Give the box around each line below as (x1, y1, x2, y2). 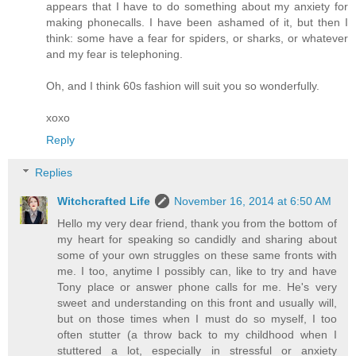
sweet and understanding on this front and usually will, (57, 296, 337, 310)
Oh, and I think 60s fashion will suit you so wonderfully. (46, 79, 319, 92)
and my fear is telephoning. (46, 47, 183, 60)
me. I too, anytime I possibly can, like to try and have (57, 265, 337, 278)
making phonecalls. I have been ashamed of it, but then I (46, 15, 348, 29)
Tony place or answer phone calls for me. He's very (57, 281, 337, 294)
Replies (35, 166, 73, 180)
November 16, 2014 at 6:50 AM (174, 195, 332, 208)
